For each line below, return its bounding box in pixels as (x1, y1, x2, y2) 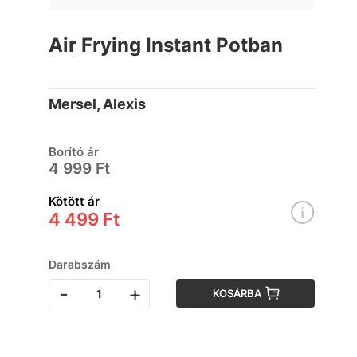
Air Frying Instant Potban (49, 33, 284, 57)
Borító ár (49, 144, 100, 159)
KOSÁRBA (213, 287, 262, 300)
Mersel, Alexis (49, 96, 147, 112)
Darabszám (49, 257, 112, 271)
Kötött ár (49, 194, 100, 209)
